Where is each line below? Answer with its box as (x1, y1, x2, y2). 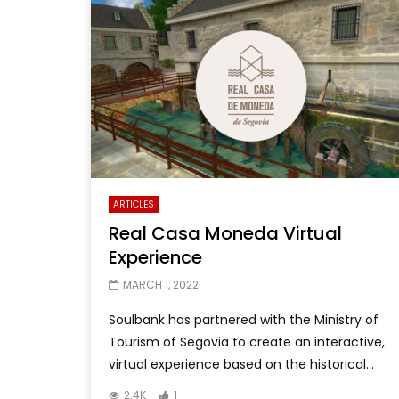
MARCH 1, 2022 (123, 276, 199, 292)
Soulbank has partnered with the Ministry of (109, 310, 379, 329)
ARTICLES (113, 197, 154, 211)
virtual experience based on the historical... (109, 354, 374, 373)
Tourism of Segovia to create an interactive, (109, 332, 385, 351)
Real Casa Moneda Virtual (109, 220, 342, 246)
